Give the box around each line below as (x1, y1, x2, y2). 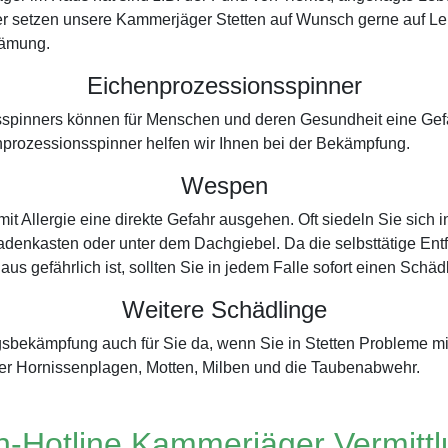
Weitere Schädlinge (121, 296, 327, 323)
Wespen (180, 172, 268, 199)
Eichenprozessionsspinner (86, 72, 362, 99)
